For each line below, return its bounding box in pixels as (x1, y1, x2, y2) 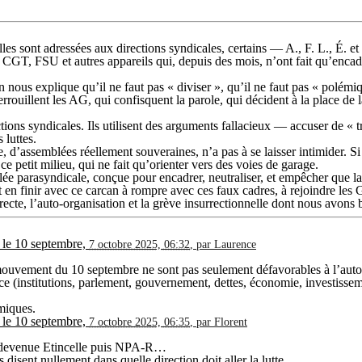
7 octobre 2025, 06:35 (89, 315, 190, 328)
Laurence (214, 238, 256, 250)
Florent (214, 315, 247, 328)
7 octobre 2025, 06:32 (89, 238, 190, 250)
